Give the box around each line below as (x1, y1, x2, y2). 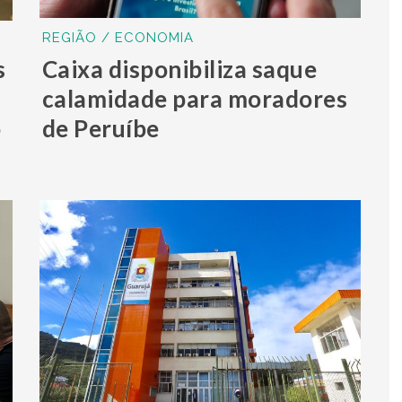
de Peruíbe (41, 113, 160, 143)
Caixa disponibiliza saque (41, 54, 318, 83)
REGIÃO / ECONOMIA (41, 29, 194, 46)
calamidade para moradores (41, 83, 348, 113)
